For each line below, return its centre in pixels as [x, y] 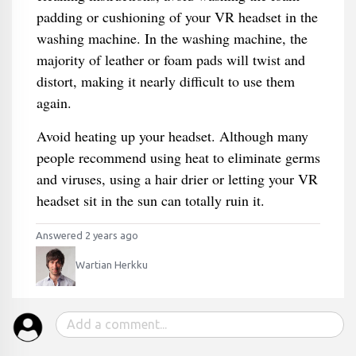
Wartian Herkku [112, 265]
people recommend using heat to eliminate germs [178, 157]
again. [54, 103]
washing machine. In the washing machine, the [172, 38]
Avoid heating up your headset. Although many [172, 136]
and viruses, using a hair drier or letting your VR [177, 179]
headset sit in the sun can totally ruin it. [150, 200]
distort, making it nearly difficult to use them [165, 81]
